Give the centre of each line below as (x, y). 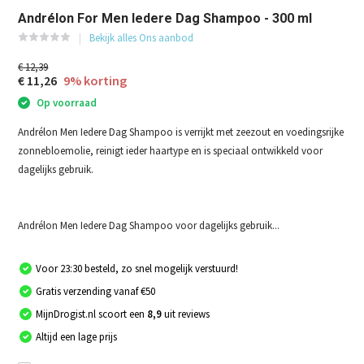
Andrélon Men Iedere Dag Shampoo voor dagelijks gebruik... (149, 225)
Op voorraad (66, 103)
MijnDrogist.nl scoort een (92, 314)
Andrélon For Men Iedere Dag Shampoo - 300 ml (165, 19)
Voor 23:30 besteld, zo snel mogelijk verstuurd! (137, 268)
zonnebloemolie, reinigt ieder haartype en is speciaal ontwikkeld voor (171, 150)
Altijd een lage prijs (77, 336)
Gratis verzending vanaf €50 (96, 291)
